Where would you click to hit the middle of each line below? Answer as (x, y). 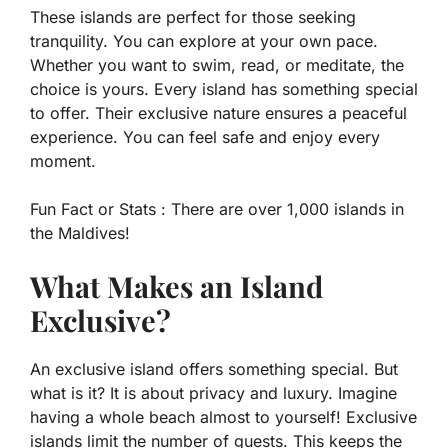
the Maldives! (80, 233)
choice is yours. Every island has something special (224, 89)
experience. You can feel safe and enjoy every (205, 137)
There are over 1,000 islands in (285, 209)
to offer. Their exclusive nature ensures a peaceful (218, 113)
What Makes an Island (176, 286)
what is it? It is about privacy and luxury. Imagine (213, 393)
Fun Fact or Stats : (98, 209)
